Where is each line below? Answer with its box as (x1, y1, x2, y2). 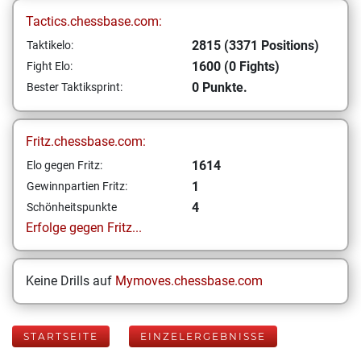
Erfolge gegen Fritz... (26, 220, 142, 235)
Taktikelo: (27, 39, 73, 52)
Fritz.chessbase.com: (26, 134, 146, 149)
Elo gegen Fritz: (27, 159, 102, 172)
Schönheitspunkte (27, 201, 117, 214)
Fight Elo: (27, 60, 73, 73)
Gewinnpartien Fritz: (27, 180, 127, 193)
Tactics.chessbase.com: (26, 14, 162, 29)
